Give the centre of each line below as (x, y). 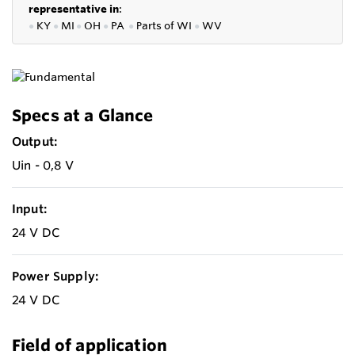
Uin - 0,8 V (43, 165)
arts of (159, 25)
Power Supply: (55, 276)
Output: (35, 141)
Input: (29, 208)
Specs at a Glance (83, 115)
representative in (74, 8)
